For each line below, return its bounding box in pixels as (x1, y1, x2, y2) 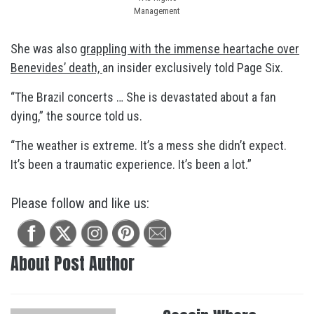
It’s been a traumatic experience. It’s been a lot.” (11, 157, 252, 172)
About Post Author (11, 251, 135, 276)
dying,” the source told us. (11, 109, 142, 123)
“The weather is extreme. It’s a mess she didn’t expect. (11, 138, 287, 153)
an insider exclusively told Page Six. (102, 60, 283, 75)
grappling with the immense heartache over (80, 41, 299, 56)
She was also (11, 41, 80, 56)
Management (134, 6, 180, 16)
